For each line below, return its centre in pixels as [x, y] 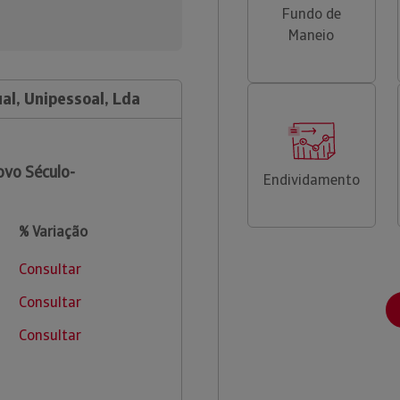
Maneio [312, 35]
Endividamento [311, 180]
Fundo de [311, 14]
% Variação [53, 232]
